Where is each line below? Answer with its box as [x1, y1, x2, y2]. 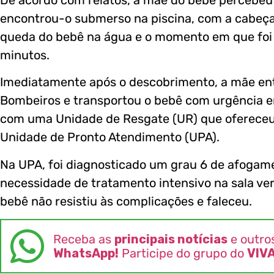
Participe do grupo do [119, 245, 247, 261]
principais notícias [114, 231, 228, 246]
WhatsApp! [53, 245, 119, 261]
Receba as [53, 231, 114, 246]
